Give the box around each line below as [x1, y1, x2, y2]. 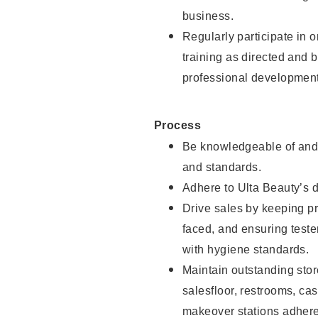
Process [154, 119, 202, 132]
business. [182, 10, 234, 23]
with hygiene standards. [182, 243, 309, 256]
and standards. [182, 161, 262, 174]
